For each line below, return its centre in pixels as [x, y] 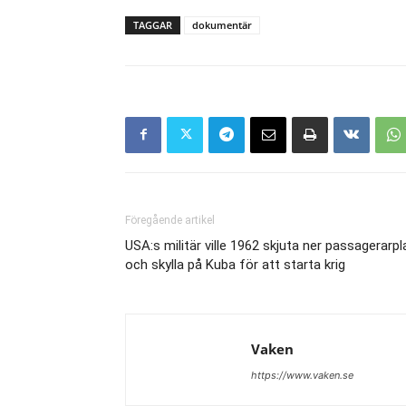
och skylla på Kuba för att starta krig [235, 264]
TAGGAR [153, 24]
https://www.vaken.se [302, 375]
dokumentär [222, 24]
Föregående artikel [170, 220]
